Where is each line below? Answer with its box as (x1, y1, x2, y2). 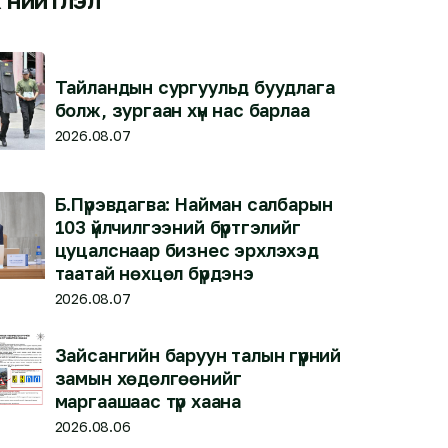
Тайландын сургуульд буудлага (54, 75, 335, 98)
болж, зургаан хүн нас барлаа (54, 98, 310, 121)
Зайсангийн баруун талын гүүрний (54, 344, 342, 366)
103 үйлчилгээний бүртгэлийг (54, 215, 301, 238)
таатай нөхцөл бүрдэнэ (54, 261, 254, 284)
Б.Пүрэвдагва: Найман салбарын (54, 192, 333, 215)
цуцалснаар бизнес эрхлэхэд (54, 238, 319, 261)
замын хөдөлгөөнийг (54, 367, 242, 389)
